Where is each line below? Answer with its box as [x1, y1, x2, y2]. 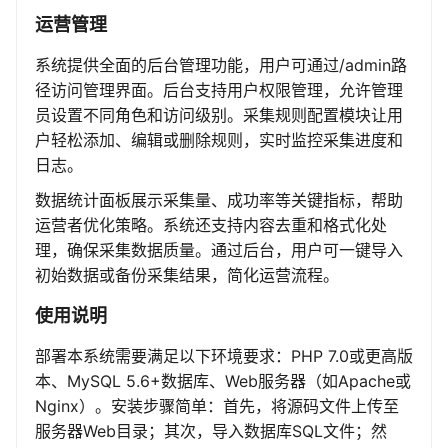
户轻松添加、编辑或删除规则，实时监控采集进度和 [35, 130, 403, 151]
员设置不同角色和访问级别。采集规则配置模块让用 [35, 105, 403, 126]
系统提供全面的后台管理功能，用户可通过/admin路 [35, 55, 407, 76]
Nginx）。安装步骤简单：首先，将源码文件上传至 [35, 396, 399, 417]
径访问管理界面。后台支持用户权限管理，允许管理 [35, 80, 403, 101]
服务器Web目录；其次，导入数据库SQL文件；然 [35, 421, 387, 442]
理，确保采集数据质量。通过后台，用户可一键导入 [35, 240, 403, 261]
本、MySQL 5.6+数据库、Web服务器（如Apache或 [35, 371, 411, 392]
